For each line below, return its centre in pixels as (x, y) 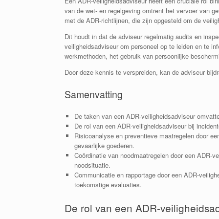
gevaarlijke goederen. (104, 145)
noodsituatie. (92, 165)
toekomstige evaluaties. (108, 185)
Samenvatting (94, 94)
